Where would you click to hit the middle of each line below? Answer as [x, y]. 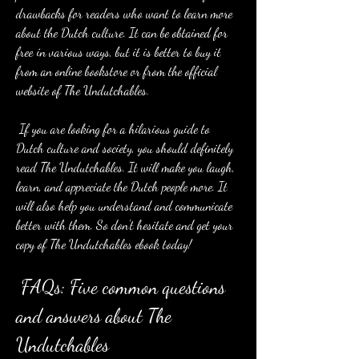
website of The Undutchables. [83, 90]
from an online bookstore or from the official [117, 71]
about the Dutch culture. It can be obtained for [122, 32]
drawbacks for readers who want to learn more [124, 13]
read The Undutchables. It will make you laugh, [125, 167]
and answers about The [94, 316]
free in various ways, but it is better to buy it [119, 52]
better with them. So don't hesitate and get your [125, 225]
